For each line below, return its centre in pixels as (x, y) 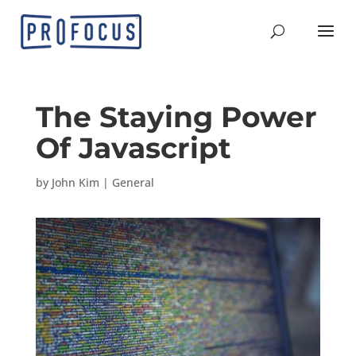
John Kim (75, 182)
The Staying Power (176, 117)
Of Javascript (133, 148)
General (133, 182)
